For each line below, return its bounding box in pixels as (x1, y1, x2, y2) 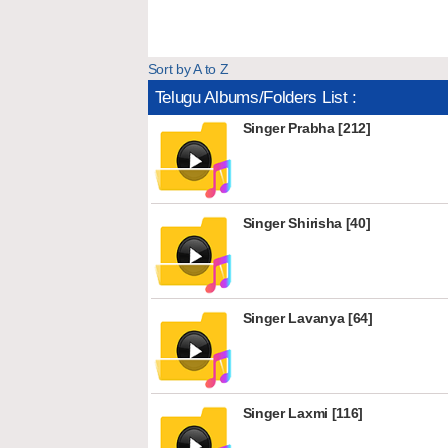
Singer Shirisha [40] (242, 215, 371, 231)
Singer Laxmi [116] (242, 405, 364, 421)
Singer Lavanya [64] (242, 310, 373, 326)
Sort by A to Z (147, 61, 229, 77)
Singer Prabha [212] (242, 120, 371, 136)
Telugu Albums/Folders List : (154, 88, 358, 107)
